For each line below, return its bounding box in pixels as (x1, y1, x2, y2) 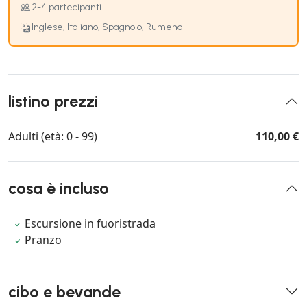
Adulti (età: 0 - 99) (8, 128, 97, 144)
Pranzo (25, 232, 62, 247)
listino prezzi (8, 91, 98, 111)
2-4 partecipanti (32, 1, 101, 14)
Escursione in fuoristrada (25, 215, 156, 231)
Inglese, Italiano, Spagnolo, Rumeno (32, 21, 182, 33)
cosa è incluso (8, 178, 109, 198)
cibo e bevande (8, 282, 121, 302)
